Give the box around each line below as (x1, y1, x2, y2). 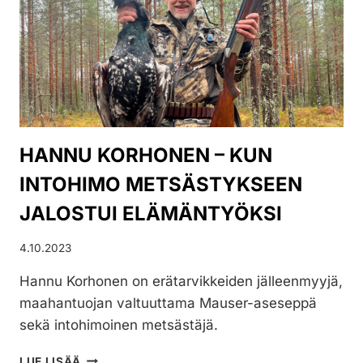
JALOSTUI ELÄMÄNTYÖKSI (19, 202, 282, 226)
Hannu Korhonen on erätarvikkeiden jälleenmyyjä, (19, 272, 343, 289)
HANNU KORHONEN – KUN (19, 143, 272, 168)
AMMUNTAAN (80, 53, 162, 67)
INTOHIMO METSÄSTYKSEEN (19, 173, 302, 197)
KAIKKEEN (80, 2, 142, 16)
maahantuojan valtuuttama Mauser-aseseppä (19, 294, 317, 311)
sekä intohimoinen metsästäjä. (19, 316, 218, 333)
